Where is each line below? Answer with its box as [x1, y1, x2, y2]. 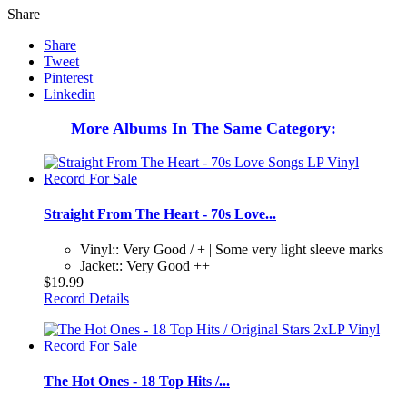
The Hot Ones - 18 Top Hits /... [44, 373, 230, 390]
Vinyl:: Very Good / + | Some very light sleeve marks [80, 242, 383, 258]
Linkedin [44, 85, 95, 102]
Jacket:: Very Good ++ [80, 258, 210, 274]
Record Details [44, 291, 129, 307]
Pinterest [44, 69, 93, 85]
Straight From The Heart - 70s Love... [44, 205, 276, 222]
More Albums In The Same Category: [71, 118, 336, 137]
